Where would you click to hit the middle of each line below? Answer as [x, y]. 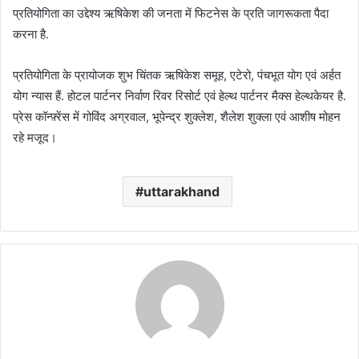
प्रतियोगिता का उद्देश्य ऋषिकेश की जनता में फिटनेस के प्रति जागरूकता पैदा [171, 13]
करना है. [31, 34]
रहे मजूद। [35, 137]
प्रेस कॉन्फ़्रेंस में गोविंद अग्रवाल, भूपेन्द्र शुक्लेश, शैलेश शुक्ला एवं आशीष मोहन [177, 117]
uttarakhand [182, 192]
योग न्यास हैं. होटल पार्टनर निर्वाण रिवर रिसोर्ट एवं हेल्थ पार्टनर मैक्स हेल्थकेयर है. [179, 96]
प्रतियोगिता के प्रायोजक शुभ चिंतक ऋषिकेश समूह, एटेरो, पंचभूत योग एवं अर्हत [177, 75]
